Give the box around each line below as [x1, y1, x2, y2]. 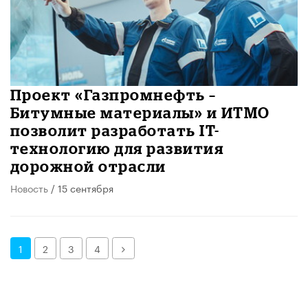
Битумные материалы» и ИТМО [10, 104, 270, 122]
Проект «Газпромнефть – [10, 86, 217, 104]
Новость [10, 180, 48, 196]
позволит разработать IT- [10, 122, 220, 140]
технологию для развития [10, 140, 224, 157]
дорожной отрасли [10, 157, 166, 175]
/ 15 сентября [48, 180, 113, 196]
